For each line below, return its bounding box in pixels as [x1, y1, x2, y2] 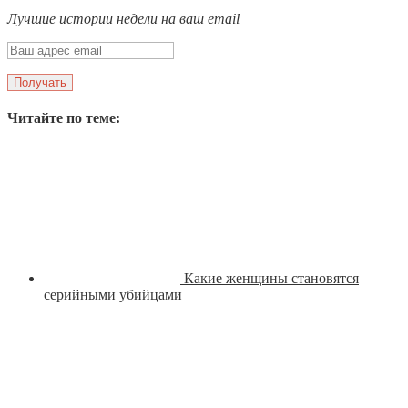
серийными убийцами [44, 286, 182, 302]
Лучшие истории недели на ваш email [7, 11, 240, 27]
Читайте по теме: [7, 110, 120, 127]
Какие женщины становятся [184, 270, 359, 286]
